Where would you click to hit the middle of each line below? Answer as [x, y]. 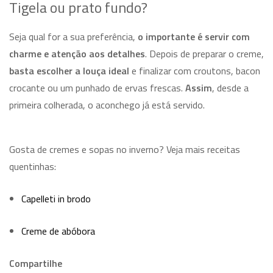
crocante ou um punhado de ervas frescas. [97, 88]
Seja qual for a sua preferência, [73, 37]
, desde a [230, 88]
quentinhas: [33, 167]
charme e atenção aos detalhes [77, 54]
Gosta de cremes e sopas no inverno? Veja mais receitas [125, 150]
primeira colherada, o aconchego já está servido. [107, 105]
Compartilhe [36, 264]
